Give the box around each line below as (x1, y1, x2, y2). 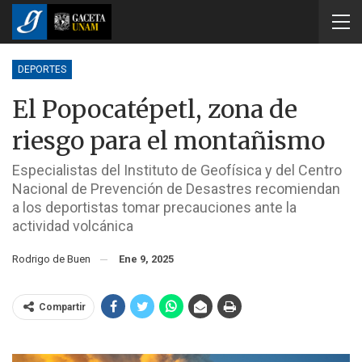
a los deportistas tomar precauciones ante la (12, 199, 297, 216)
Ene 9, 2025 (119, 253, 174, 265)
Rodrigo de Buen (12, 253, 98, 265)
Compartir (39, 301, 86, 313)
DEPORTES (18, 64, 66, 75)
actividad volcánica (12, 217, 133, 234)
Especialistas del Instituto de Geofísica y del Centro (12, 162, 342, 179)
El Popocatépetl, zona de (12, 94, 297, 124)
